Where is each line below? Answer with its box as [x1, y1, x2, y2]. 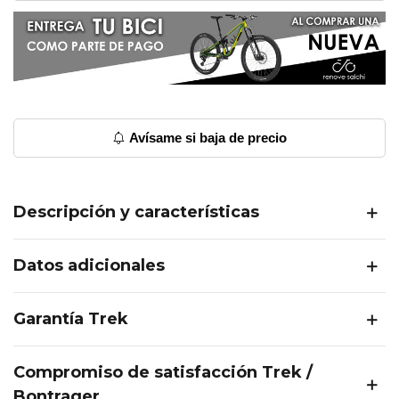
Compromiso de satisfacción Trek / [13, 362, 313, 383]
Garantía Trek [13, 309, 128, 330]
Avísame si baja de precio [126, 129, 288, 145]
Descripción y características [13, 202, 259, 223]
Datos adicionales [13, 256, 165, 276]
